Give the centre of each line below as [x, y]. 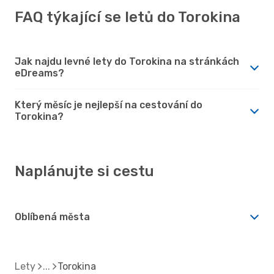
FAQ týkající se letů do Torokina [128, 17]
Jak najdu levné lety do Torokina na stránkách [127, 61]
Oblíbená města [52, 217]
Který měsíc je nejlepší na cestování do [109, 105]
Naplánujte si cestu [84, 171]
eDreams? [39, 73]
